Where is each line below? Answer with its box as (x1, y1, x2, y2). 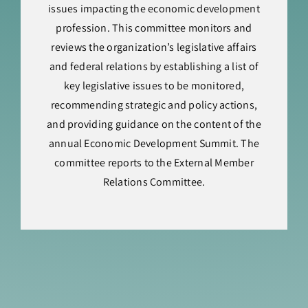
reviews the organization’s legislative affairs (51, 40, 257, 55)
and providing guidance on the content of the (47, 117, 261, 132)
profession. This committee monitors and (56, 21, 252, 36)
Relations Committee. (102, 175, 206, 190)
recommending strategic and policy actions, (50, 98, 258, 113)
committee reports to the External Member (54, 155, 254, 170)
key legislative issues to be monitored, (63, 78, 245, 93)
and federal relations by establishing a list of (49, 59, 259, 74)
